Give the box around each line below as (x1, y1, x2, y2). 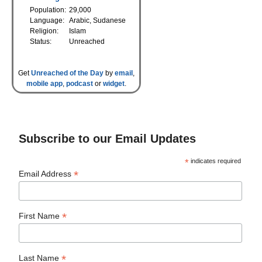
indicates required (189, 157, 242, 165)
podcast (66, 80, 93, 88)
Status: (30, 37, 51, 46)
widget (103, 80, 125, 88)
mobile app (26, 80, 63, 88)
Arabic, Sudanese (69, 16, 126, 25)
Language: (30, 16, 64, 25)
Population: (30, 6, 66, 15)
